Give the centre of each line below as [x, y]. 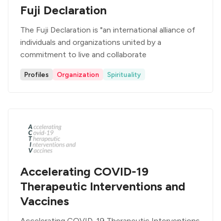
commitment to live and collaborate [83, 55]
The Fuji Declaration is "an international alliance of [108, 30]
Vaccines [45, 201]
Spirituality [124, 74]
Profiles [37, 74]
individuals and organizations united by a [91, 42]
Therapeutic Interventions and [103, 186]
